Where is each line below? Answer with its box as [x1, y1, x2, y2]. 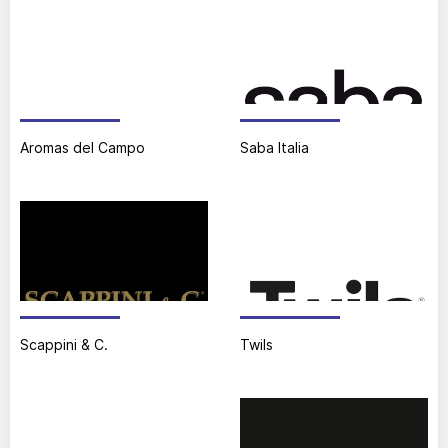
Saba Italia [240, 139, 309, 156]
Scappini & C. [20, 336, 108, 353]
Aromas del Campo [20, 139, 145, 156]
